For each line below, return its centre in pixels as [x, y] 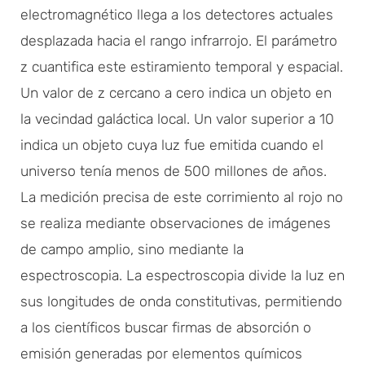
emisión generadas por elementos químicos [161, 353]
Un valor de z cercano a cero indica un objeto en [176, 92]
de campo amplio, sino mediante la [132, 249]
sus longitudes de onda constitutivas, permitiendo [181, 301]
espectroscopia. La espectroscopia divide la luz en [182, 275]
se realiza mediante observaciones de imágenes [176, 223]
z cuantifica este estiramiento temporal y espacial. [182, 66]
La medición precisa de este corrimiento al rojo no [182, 197]
